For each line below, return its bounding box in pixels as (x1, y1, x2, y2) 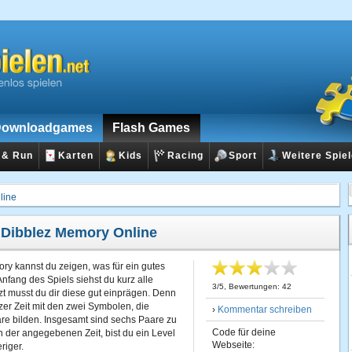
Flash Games (112, 121, 190, 134)
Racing (167, 150, 203, 161)
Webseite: (212, 339, 255, 350)
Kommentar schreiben (218, 304, 312, 315)
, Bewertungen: (224, 282, 282, 291)
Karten (58, 150, 93, 161)
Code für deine (212, 327, 276, 338)
